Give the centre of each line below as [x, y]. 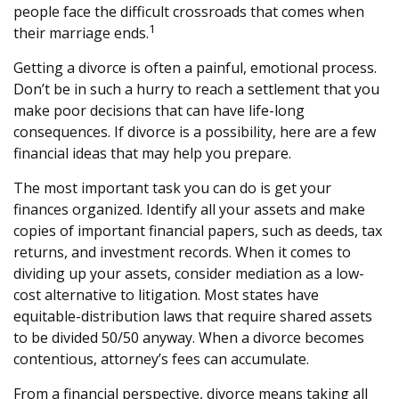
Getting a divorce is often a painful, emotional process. [195, 68]
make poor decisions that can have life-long [159, 110]
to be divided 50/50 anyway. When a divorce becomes [189, 338]
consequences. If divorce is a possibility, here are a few [195, 132]
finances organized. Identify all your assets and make [189, 209]
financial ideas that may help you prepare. [152, 153]
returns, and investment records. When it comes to [182, 252]
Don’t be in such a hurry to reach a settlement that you [196, 89]
